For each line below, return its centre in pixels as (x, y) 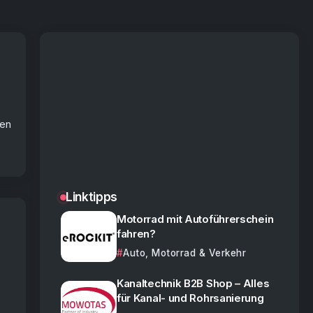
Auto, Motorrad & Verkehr (185, 253)
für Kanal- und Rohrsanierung (190, 298)
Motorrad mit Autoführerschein (195, 219)
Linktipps (91, 197)
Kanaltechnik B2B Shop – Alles (193, 283)
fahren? (136, 233)
